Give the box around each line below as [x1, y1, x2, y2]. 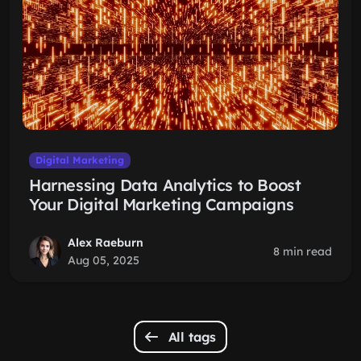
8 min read [273, 244, 332, 259]
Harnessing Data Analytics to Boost [29, 175, 301, 195]
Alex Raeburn [68, 235, 143, 250]
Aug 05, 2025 [68, 253, 139, 268]
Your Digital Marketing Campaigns [29, 194, 294, 214]
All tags [164, 329, 217, 345]
